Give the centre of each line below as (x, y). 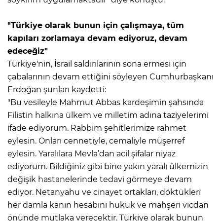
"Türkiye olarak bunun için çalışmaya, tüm (96, 25)
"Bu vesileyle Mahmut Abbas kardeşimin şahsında (106, 102)
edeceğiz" (28, 51)
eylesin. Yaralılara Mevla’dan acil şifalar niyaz (92, 153)
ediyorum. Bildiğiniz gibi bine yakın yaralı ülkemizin (108, 166)
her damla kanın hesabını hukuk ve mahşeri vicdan (108, 205)
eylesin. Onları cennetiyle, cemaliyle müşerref (96, 141)
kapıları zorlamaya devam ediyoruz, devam (97, 38)
